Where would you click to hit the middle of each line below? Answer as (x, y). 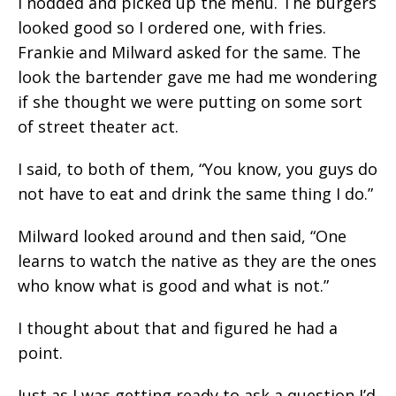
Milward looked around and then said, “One (182, 236)
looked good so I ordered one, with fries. (172, 27)
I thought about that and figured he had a (178, 328)
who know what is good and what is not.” (173, 286)
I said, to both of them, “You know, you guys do (198, 169)
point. (40, 353)
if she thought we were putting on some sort (190, 102)
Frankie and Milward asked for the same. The (189, 52)
